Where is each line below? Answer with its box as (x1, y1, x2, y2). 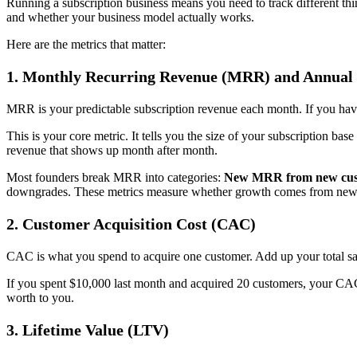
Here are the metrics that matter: (6, 37, 166, 52)
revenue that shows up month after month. (6, 143, 218, 158)
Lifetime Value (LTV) (22, 321, 169, 339)
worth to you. (6, 291, 74, 305)
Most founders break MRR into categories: (6, 171, 224, 185)
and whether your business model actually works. (6, 10, 254, 25)
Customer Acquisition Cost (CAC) (22, 215, 256, 233)
